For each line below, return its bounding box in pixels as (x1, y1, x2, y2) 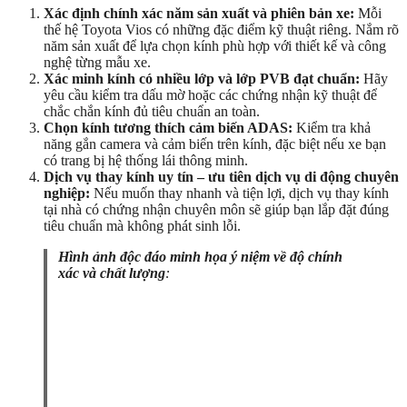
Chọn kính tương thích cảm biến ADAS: (44, 120, 293, 136)
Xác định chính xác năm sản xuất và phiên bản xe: (44, 5, 354, 22)
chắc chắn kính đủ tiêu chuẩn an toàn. (44, 104, 260, 120)
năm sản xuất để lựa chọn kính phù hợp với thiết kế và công (44, 38, 386, 55)
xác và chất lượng (58, 265, 165, 282)
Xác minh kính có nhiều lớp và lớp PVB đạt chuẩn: (44, 71, 360, 87)
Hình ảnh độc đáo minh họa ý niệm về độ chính (58, 249, 342, 265)
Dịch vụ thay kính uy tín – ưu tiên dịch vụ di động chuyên (44, 169, 399, 185)
